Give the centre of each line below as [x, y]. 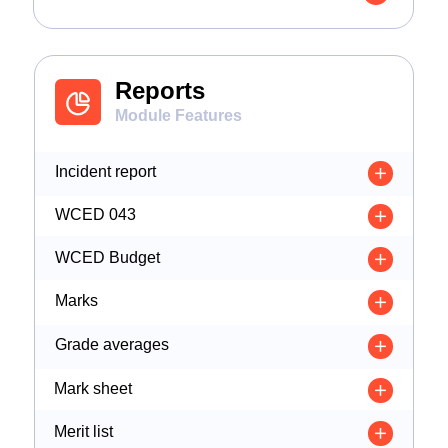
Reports [160, 90]
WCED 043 [95, 214]
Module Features [178, 115]
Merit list [83, 431]
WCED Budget [107, 257]
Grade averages [112, 344]
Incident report [105, 171]
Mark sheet [93, 388]
